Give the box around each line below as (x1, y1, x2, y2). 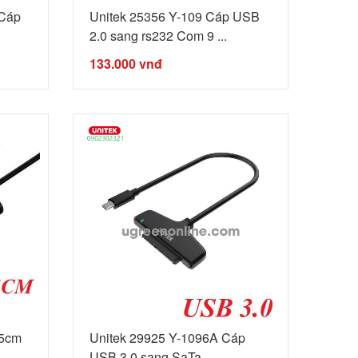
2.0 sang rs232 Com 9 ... (89, 26, 227, 45)
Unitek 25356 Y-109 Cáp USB (89, 6, 260, 26)
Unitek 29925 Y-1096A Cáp (89, 328, 245, 347)
